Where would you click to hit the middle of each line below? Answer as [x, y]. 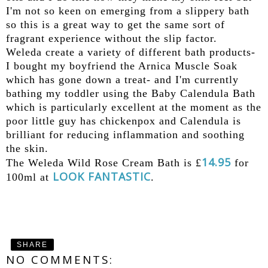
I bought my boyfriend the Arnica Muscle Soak [122, 66]
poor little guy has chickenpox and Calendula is [124, 121]
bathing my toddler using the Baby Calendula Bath [131, 93]
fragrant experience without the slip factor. [112, 38]
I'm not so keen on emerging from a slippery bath [128, 10]
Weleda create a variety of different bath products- [131, 52]
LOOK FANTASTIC [102, 176]
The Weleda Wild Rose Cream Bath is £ [104, 162]
